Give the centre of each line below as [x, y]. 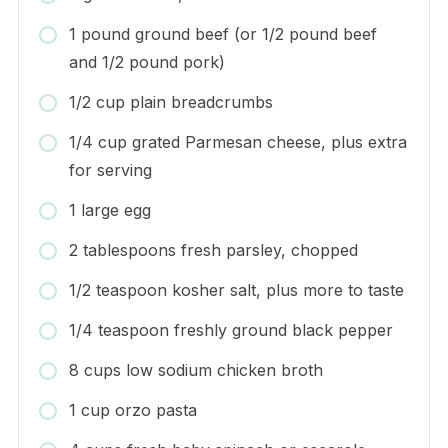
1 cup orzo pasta [132, 409]
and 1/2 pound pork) [146, 61]
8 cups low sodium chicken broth [195, 369]
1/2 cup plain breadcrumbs [170, 101]
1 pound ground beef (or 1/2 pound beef [222, 33]
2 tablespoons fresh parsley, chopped [213, 249]
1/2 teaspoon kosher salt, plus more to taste [236, 289]
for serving [110, 169]
